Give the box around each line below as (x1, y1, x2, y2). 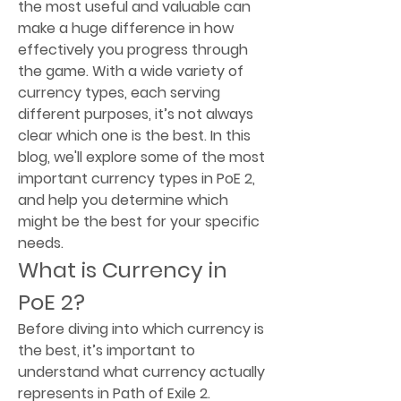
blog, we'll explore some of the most (18, 146, 265, 167)
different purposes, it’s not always (18, 103, 253, 124)
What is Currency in (18, 254, 227, 285)
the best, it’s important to (18, 339, 195, 361)
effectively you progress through (18, 38, 248, 60)
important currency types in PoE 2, (18, 167, 255, 189)
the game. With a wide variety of (18, 60, 243, 81)
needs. (18, 232, 64, 253)
